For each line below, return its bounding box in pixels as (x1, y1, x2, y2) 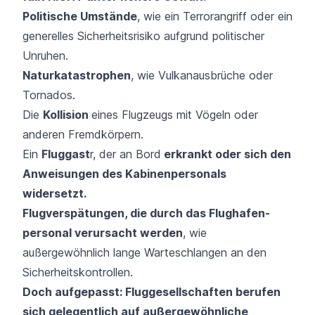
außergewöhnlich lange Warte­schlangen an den (22, 245, 266, 259)
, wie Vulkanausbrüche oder (131, 67, 273, 82)
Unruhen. (22, 48, 68, 63)
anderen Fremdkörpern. (22, 127, 143, 141)
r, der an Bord (90, 146, 161, 161)
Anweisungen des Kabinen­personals (22, 166, 226, 181)
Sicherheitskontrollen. (22, 264, 133, 279)
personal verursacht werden (22, 225, 183, 240)
